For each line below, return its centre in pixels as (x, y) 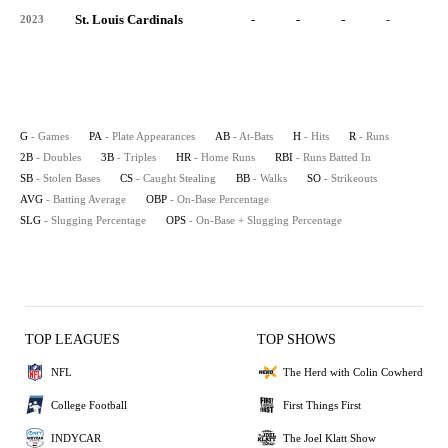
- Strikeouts (350, 178)
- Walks (270, 178)
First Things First (322, 404)
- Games (50, 136)
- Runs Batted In (333, 157)
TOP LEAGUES (72, 339)
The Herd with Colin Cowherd (353, 371)
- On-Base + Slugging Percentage (265, 220)
